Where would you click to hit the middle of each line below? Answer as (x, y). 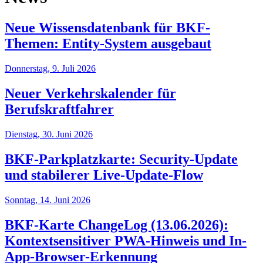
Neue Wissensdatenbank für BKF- (107, 28)
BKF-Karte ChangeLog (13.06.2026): (117, 225)
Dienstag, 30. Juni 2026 (49, 134)
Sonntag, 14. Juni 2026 (48, 200)
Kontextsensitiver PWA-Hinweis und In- (126, 240)
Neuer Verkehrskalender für (90, 94)
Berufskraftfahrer (59, 109)
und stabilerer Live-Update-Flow (104, 175)
